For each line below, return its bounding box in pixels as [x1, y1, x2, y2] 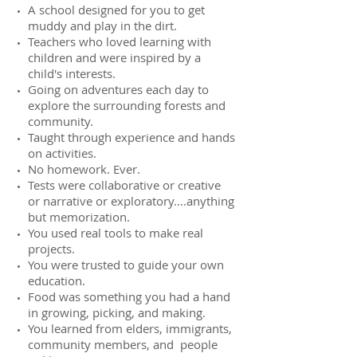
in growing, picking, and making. [28, 304, 206, 320]
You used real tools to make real [28, 225, 203, 241]
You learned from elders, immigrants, [28, 320, 232, 336]
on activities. [28, 145, 100, 161]
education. [28, 273, 88, 288]
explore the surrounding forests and [28, 97, 226, 113]
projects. [28, 241, 78, 257]
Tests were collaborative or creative [28, 177, 221, 193]
